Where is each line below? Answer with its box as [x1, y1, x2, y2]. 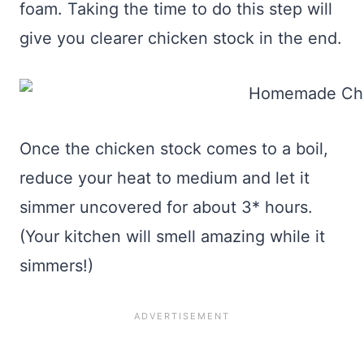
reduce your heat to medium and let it [19, 168, 310, 188]
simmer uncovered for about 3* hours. [19, 197, 313, 218]
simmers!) [19, 256, 93, 276]
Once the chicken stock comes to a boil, [19, 139, 328, 159]
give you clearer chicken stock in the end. [19, 28, 342, 49]
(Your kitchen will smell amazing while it [19, 227, 325, 247]
